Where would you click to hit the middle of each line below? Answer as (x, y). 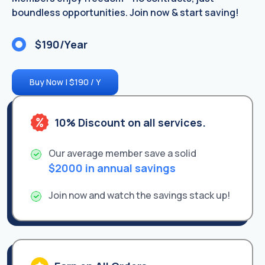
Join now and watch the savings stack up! (139, 195)
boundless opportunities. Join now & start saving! (125, 12)
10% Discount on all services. (130, 122)
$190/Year (61, 44)
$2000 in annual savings (112, 168)
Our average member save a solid (122, 153)
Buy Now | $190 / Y (65, 82)
